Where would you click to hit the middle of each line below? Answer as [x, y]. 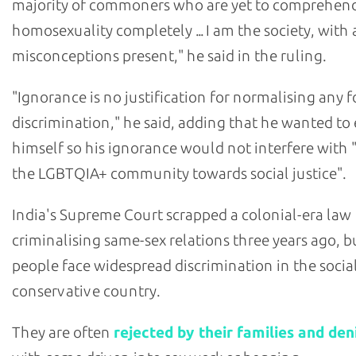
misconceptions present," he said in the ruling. [168, 56]
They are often [63, 333]
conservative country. [85, 291]
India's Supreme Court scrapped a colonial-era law [182, 215]
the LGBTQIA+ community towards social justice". [178, 174]
